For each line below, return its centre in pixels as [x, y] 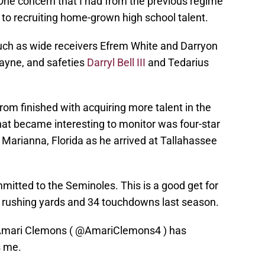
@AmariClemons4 [118, 231]
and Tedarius [177, 63]
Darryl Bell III [116, 63]
